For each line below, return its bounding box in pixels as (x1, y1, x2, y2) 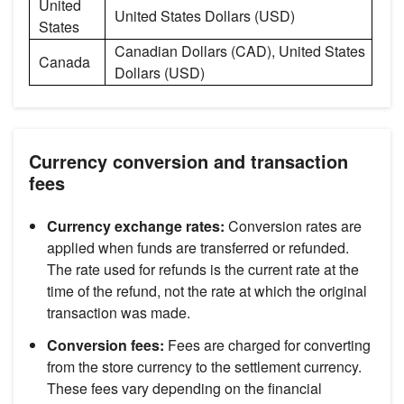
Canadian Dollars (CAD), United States (115, 41, 365, 62)
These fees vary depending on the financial (47, 378, 322, 399)
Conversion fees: (47, 335, 164, 356)
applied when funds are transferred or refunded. (47, 237, 349, 259)
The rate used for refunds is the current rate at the (47, 259, 359, 280)
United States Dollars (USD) (115, 5, 295, 27)
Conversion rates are (228, 216, 362, 237)
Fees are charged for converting (164, 335, 371, 356)
